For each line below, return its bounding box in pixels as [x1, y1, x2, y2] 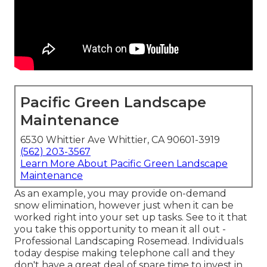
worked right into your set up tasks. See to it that [14, 212, 247, 223]
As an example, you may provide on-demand [14, 188, 226, 200]
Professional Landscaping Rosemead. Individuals [14, 235, 243, 247]
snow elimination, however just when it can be [14, 200, 234, 212]
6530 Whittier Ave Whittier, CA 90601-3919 [20, 134, 220, 146]
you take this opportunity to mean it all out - [14, 223, 226, 235]
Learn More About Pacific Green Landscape [20, 158, 228, 170]
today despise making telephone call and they [14, 247, 235, 259]
